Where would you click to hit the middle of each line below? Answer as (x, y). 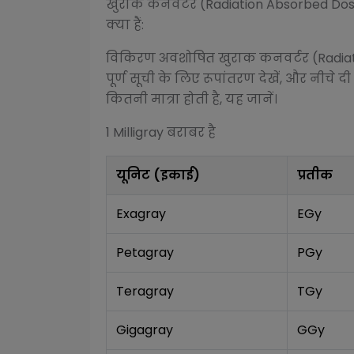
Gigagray (145, 330)
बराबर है (190, 132)
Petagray (145, 252)
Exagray (141, 214)
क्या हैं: (125, 25)
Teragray (145, 291)
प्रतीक (315, 175)
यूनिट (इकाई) (158, 175)
